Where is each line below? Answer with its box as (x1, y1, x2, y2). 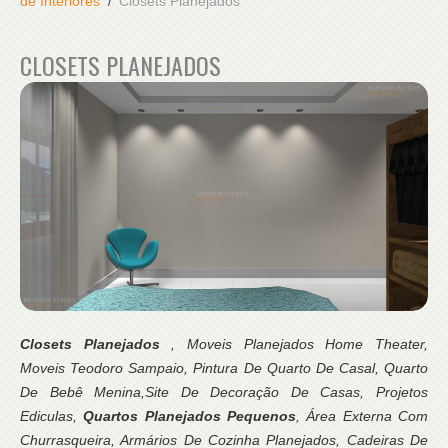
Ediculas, (20, 408, 84, 425)
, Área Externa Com (296, 408, 429, 425)
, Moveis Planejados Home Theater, (171, 336, 429, 353)
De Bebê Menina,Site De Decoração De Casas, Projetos (20, 384, 428, 401)
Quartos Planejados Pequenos (83, 408, 297, 425)
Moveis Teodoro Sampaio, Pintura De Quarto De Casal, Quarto (20, 360, 428, 377)
